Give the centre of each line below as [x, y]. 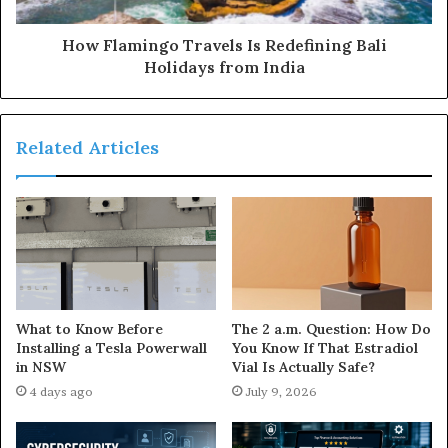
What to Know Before [89, 328]
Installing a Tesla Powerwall [111, 347]
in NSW [41, 366]
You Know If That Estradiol [325, 347]
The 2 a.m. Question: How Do [331, 328]
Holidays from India [224, 66]
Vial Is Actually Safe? [303, 366]
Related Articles [87, 147]
